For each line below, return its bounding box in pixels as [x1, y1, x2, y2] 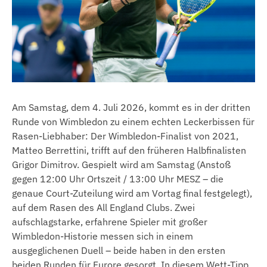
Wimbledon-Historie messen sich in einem [12, 230, 193, 243]
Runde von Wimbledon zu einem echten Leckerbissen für [12, 116, 254, 128]
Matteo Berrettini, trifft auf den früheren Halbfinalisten [12, 144, 246, 157]
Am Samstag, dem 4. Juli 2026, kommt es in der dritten [12, 101, 250, 114]
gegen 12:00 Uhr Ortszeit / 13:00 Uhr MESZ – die [12, 173, 223, 185]
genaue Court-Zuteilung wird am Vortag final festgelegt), [12, 187, 252, 200]
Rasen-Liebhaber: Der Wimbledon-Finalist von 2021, [12, 130, 238, 142]
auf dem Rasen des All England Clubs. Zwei [12, 201, 195, 214]
